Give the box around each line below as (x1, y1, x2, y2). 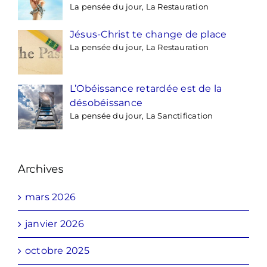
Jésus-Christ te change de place (70, 28, 227, 40)
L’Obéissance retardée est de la (70, 83, 222, 95)
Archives (18, 163, 64, 176)
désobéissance (70, 97, 143, 109)
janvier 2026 (25, 218, 84, 230)
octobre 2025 (25, 245, 89, 257)
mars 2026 (25, 191, 76, 203)
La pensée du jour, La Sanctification (70, 111, 213, 121)
